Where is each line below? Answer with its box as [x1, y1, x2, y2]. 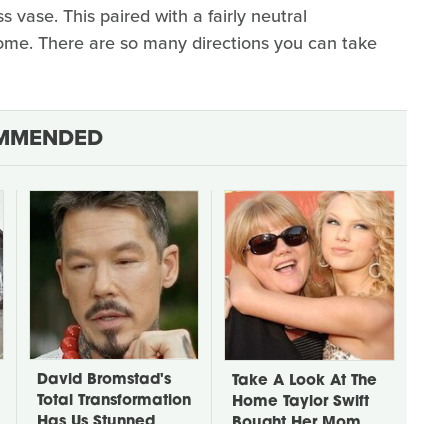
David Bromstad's [37, 372, 171, 388]
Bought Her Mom [232, 415, 361, 431]
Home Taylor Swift [232, 394, 369, 410]
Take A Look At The [232, 373, 377, 389]
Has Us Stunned [37, 414, 155, 430]
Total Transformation [37, 393, 191, 409]
